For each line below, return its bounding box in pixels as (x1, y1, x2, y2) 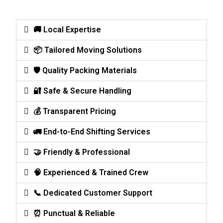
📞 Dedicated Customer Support (33, 188, 153, 198)
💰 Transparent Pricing (33, 106, 116, 116)
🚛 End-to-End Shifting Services (33, 126, 151, 136)
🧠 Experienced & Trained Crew (33, 167, 149, 177)
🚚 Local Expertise (33, 24, 102, 34)
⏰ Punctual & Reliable (33, 208, 115, 218)
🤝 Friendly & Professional (33, 147, 130, 157)
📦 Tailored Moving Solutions (33, 45, 142, 55)
